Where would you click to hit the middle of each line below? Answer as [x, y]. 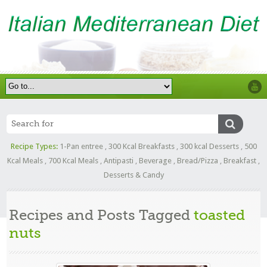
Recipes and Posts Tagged [102, 215]
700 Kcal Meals [73, 160]
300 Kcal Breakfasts [141, 146]
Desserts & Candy [133, 175]
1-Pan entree [81, 146]
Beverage [155, 160]
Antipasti [119, 160]
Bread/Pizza [198, 160]
